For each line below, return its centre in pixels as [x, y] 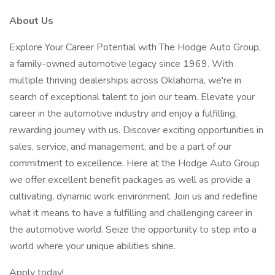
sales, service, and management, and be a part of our [120, 147]
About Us [31, 21]
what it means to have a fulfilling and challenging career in [131, 213]
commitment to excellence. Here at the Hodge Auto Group [134, 163]
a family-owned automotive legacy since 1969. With [121, 64]
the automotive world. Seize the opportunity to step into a [133, 230]
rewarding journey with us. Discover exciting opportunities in [136, 130]
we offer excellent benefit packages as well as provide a [130, 180]
